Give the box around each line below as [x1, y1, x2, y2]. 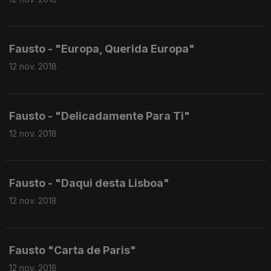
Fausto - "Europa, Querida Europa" [9, 42, 195, 55]
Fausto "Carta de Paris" [9, 244, 136, 256]
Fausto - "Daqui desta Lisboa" [9, 177, 169, 189]
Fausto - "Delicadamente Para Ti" [9, 109, 190, 122]
